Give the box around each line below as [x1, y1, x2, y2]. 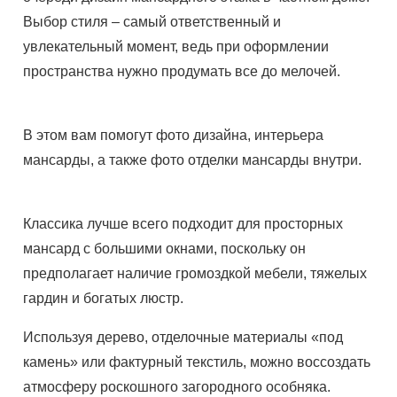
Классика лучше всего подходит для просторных [23, 216, 344, 231]
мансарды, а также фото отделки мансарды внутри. [23, 152, 370, 167]
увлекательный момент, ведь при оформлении [23, 39, 330, 54]
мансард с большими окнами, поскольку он [23, 241, 307, 256]
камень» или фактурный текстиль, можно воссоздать [23, 354, 371, 370]
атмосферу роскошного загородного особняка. [23, 379, 331, 394]
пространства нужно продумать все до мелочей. [23, 64, 341, 79]
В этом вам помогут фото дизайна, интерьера [23, 128, 324, 143]
